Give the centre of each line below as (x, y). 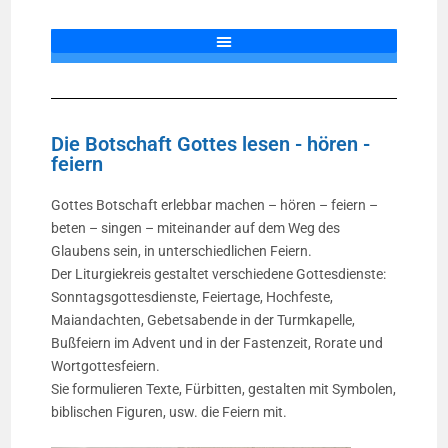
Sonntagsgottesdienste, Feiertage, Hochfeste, (192, 297)
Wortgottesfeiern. (107, 366)
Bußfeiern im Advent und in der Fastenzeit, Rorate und (217, 343)
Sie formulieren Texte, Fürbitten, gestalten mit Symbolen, (224, 389)
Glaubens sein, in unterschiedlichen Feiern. (182, 251)
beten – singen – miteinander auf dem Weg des (196, 228)
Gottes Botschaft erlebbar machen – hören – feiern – (215, 205)
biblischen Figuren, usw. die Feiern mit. (171, 412)
